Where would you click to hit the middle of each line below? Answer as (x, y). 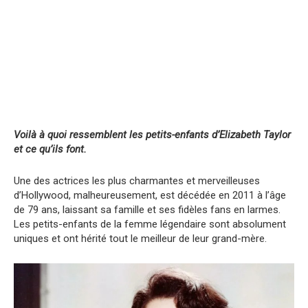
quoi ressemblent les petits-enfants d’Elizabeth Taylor (168, 134)
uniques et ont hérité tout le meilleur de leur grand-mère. (140, 238)
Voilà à (29, 134)
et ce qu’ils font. (50, 149)
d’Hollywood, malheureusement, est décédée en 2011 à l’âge (150, 195)
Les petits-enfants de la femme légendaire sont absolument (150, 224)
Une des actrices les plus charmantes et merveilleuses (137, 180)
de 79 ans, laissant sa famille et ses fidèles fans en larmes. (147, 209)
